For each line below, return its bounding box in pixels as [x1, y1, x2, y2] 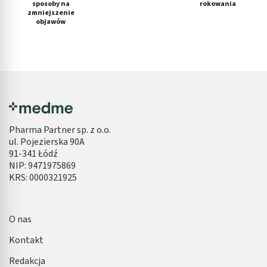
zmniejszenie [27, 7, 74, 18]
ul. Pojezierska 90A [9, 135, 85, 148]
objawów [36, 16, 66, 27]
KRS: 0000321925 [9, 170, 77, 184]
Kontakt [9, 233, 44, 247]
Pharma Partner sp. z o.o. [9, 123, 111, 136]
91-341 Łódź [9, 147, 58, 160]
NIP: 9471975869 [9, 159, 76, 172]
